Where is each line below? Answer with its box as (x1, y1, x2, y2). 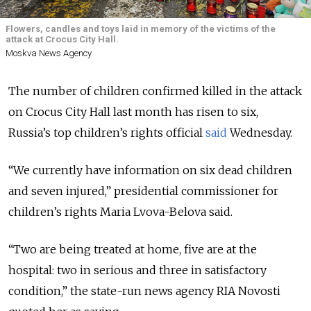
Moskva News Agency (6, 47, 92, 58)
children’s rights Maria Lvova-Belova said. (8, 204, 233, 219)
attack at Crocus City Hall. (6, 33, 119, 44)
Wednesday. (227, 125, 292, 140)
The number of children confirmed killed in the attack (8, 83, 302, 98)
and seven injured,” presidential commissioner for (8, 183, 278, 198)
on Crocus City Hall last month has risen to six (8, 104, 256, 119)
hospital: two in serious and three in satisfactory (8, 262, 267, 277)
